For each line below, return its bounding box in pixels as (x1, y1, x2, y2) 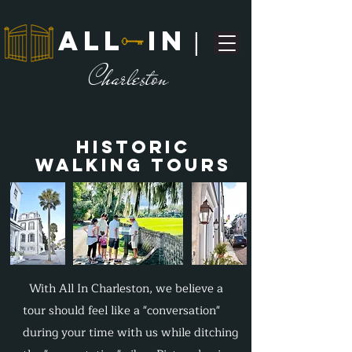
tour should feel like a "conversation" (23, 301, 220, 321)
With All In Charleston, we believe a (23, 279, 223, 299)
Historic (75, 136, 190, 158)
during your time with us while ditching (23, 323, 238, 343)
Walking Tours (35, 154, 231, 176)
